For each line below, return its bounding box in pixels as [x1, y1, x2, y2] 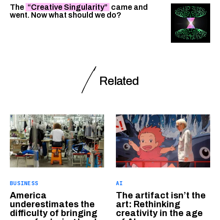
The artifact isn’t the [116, 190, 206, 200]
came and [110, 2, 148, 11]
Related [99, 74, 138, 87]
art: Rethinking [116, 199, 180, 209]
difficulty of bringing [10, 208, 97, 218]
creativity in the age [116, 208, 203, 218]
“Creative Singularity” [27, 2, 108, 11]
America [10, 190, 47, 200]
